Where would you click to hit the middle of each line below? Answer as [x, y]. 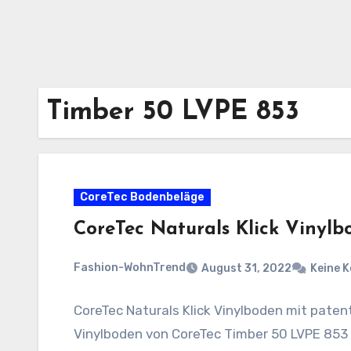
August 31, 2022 [246, 268]
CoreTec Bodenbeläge [142, 197]
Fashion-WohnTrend [130, 268]
